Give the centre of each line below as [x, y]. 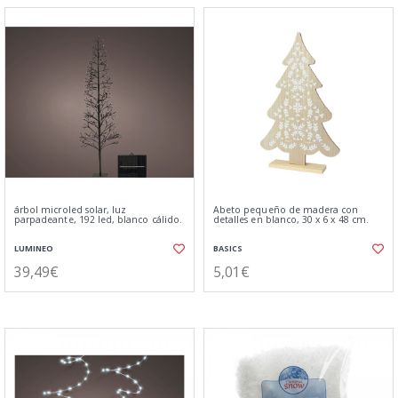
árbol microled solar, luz [71, 210]
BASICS [228, 248]
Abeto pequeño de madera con [286, 210]
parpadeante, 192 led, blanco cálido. [98, 219]
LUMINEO [34, 248]
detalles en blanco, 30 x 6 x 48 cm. [291, 219]
